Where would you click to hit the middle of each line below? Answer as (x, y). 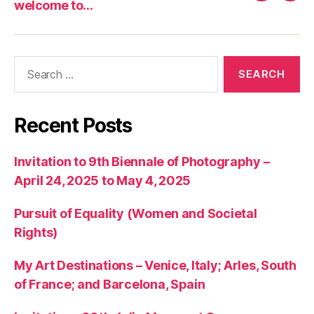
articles (281, 35)
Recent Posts (73, 125)
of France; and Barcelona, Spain (111, 284)
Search (27, 62)
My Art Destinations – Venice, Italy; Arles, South (155, 265)
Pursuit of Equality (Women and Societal (136, 213)
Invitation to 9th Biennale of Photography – (142, 161)
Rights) (36, 232)
